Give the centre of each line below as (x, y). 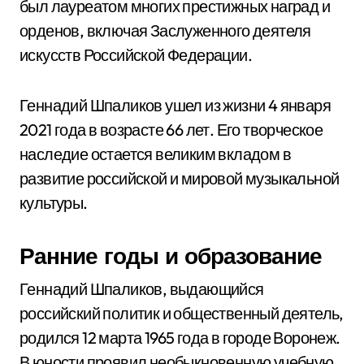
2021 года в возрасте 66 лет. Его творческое (171, 130)
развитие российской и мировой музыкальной (180, 178)
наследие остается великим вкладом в (155, 154)
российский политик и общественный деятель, (182, 313)
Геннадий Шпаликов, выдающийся (142, 289)
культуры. (54, 203)
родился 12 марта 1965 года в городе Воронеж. (180, 338)
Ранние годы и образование (171, 256)
